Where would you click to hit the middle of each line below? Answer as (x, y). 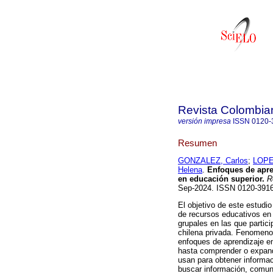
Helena (190, 170)
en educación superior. (221, 179)
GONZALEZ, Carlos (213, 161)
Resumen (197, 143)
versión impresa (204, 121)
